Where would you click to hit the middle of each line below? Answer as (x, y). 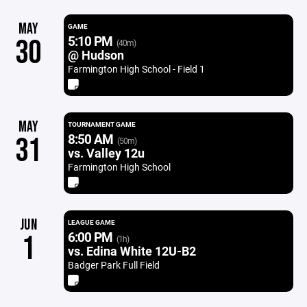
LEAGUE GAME (91, 222)
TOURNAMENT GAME (101, 124)
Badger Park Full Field (113, 265)
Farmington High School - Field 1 (136, 69)
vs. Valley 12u (106, 153)
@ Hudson (96, 55)
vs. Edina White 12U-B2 (132, 251)
